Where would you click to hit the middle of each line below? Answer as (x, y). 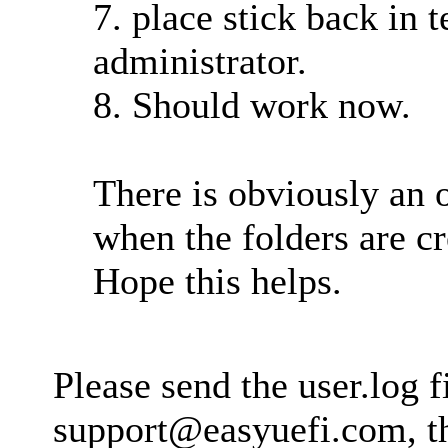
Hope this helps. (217, 280)
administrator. (200, 60)
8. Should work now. (252, 104)
